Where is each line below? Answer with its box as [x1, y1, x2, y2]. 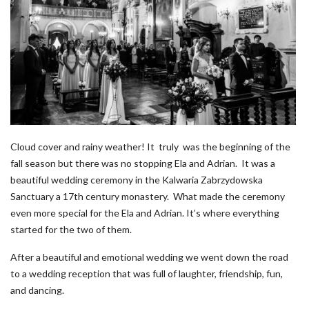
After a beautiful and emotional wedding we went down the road [10, 250, 288, 263]
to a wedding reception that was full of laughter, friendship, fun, [10, 267, 283, 279]
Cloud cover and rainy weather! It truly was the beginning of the [10, 140, 290, 152]
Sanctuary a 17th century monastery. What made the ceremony [10, 190, 285, 202]
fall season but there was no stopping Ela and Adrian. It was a [10, 157, 275, 169]
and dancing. [10, 283, 64, 296]
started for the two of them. [10, 223, 132, 235]
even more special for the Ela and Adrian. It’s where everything [10, 206, 279, 219]
